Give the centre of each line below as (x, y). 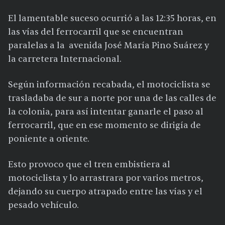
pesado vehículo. (43, 205)
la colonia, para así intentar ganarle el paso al (106, 112)
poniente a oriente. (49, 139)
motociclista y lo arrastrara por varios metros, (106, 178)
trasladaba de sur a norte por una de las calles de (112, 98)
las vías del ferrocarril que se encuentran (96, 32)
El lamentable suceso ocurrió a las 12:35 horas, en (112, 19)
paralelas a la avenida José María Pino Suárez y (108, 46)
